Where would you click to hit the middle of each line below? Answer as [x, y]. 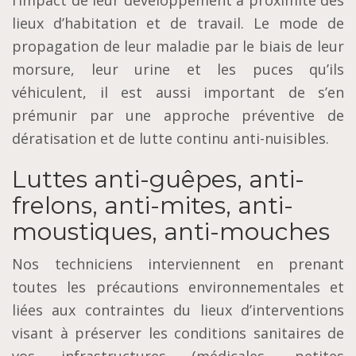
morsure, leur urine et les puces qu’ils [178, 70]
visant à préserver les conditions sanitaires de [178, 333]
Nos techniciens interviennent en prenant [178, 264]
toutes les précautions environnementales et [178, 287]
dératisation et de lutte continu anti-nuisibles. [170, 139]
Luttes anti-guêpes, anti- [158, 180]
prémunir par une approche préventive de [178, 116]
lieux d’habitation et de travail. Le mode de [178, 23]
